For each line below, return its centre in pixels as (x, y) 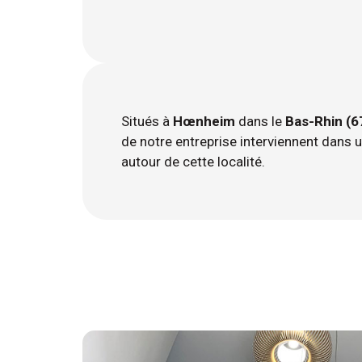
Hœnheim (204, 121)
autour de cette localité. (193, 161)
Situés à (147, 121)
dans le (260, 121)
